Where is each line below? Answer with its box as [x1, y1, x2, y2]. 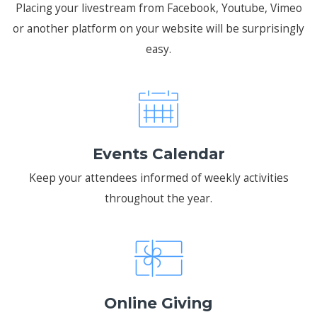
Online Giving [104, 294, 213, 313]
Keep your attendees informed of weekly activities [28, 170, 289, 186]
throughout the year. [105, 190, 212, 207]
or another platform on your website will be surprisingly [13, 20, 304, 36]
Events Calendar [92, 144, 225, 163]
